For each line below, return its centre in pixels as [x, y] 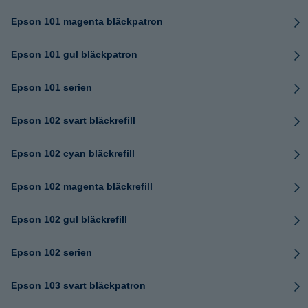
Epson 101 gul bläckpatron [74, 54]
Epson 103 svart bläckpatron [78, 285]
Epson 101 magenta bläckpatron [87, 21]
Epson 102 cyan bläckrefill [73, 153]
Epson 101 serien [52, 87]
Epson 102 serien [52, 252]
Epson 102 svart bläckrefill [73, 120]
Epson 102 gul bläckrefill [69, 219]
